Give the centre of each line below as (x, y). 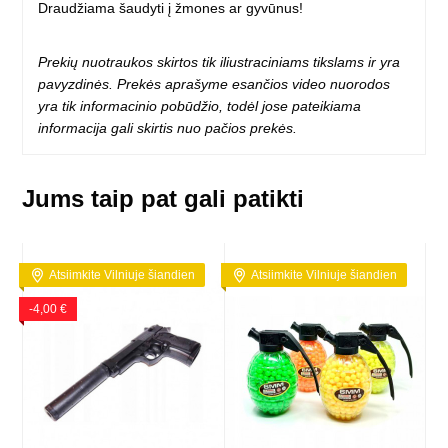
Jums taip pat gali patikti (163, 199)
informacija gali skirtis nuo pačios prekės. (168, 128)
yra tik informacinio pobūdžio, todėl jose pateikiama (200, 106)
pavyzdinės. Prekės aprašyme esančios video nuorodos (214, 84)
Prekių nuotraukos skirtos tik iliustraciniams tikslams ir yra (219, 62)
